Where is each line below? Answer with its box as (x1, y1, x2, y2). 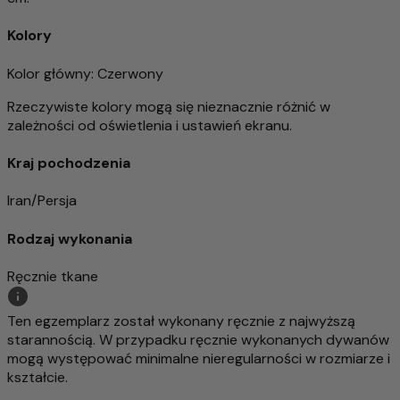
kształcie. (7, 367, 68, 387)
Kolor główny (7, 63, 91, 83)
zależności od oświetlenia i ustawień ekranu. (7, 115, 292, 135)
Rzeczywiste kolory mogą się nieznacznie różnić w (7, 96, 330, 116)
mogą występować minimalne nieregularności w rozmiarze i (7, 348, 390, 368)
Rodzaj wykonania (7, 229, 132, 248)
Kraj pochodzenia (7, 153, 130, 172)
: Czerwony (91, 63, 163, 83)
